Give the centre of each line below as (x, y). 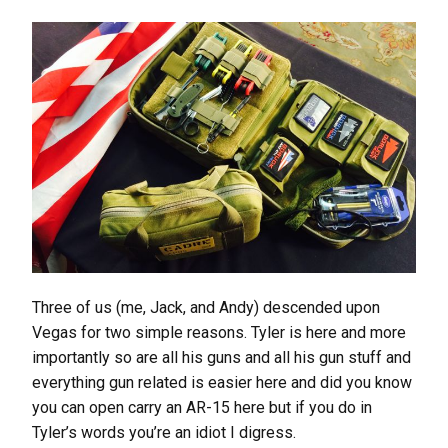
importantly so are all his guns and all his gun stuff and (221, 357)
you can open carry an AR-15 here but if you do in (202, 407)
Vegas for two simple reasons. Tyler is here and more (219, 332)
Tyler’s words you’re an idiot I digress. (164, 432)
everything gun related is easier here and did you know (222, 382)
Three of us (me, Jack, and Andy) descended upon (206, 307)
